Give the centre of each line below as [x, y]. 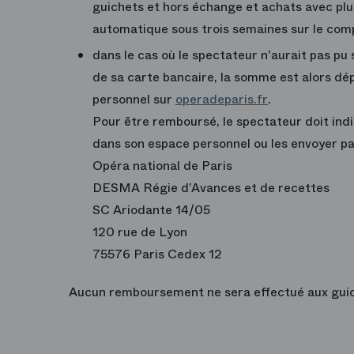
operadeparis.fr [222, 100]
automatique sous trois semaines [190, 29]
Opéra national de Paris [162, 166]
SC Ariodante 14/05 [151, 210]
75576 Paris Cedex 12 [157, 254]
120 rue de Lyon [140, 232]
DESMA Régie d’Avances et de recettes [211, 188]
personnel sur [134, 100]
